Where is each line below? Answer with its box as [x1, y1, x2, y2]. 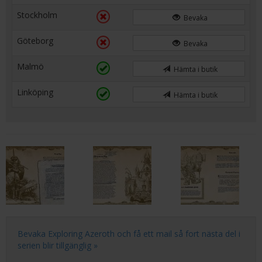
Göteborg [17, 35, 53, 46]
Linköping [17, 87, 53, 98]
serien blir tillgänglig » [18, 240, 98, 251]
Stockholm [17, 9, 57, 20]
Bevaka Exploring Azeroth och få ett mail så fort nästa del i [18, 228, 240, 239]
